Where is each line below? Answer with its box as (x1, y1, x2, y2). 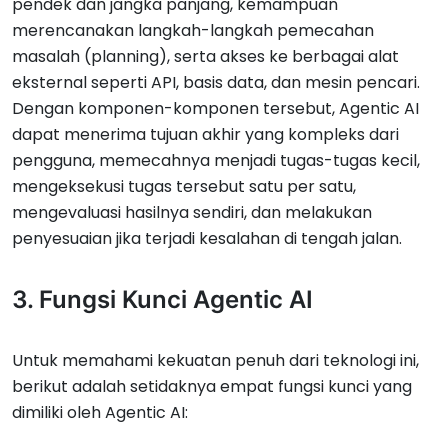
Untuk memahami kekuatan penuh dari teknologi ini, (12, 349, 419, 372)
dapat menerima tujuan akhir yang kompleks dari (12, 123, 399, 146)
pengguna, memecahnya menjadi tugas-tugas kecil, (12, 149, 420, 172)
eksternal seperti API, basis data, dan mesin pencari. (12, 71, 420, 94)
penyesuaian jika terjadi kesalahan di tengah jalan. (12, 227, 402, 250)
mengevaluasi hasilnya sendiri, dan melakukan (12, 201, 372, 224)
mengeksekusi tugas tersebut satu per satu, (12, 175, 356, 198)
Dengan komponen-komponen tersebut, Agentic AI (12, 97, 419, 120)
